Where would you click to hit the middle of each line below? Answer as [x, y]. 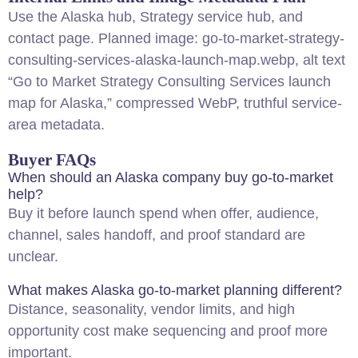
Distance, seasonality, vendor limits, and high [151, 309]
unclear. [33, 257]
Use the [34, 17]
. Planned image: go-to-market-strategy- [217, 38]
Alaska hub [96, 17]
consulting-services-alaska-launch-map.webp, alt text [177, 60]
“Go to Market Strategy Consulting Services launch [169, 82]
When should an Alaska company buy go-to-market [171, 177]
